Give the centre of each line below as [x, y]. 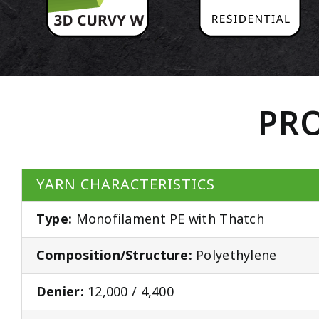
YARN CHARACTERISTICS [125, 185]
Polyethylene [234, 256]
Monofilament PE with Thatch [168, 220]
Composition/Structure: [114, 256]
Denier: [60, 292]
